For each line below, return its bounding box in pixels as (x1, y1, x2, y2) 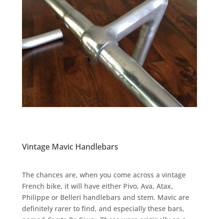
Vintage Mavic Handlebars (22, 141, 118, 152)
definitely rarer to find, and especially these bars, (22, 203, 184, 213)
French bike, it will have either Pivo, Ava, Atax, (22, 181, 173, 191)
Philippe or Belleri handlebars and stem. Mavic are (22, 192, 189, 202)
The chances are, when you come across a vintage (22, 170, 186, 179)
